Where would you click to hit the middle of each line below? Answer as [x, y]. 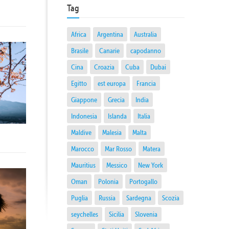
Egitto [79, 83]
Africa [79, 34]
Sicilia [117, 214]
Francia [146, 83]
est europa [112, 83]
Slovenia [146, 214]
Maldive [81, 132]
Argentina [110, 34]
